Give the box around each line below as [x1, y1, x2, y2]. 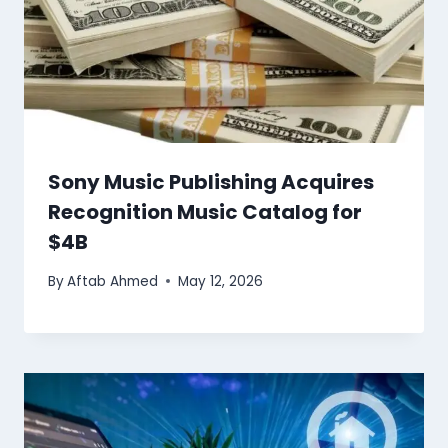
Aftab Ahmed [67, 271, 159, 291]
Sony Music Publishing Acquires [48, 168, 374, 197]
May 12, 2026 [178, 271, 264, 291]
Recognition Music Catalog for [48, 198, 362, 227]
